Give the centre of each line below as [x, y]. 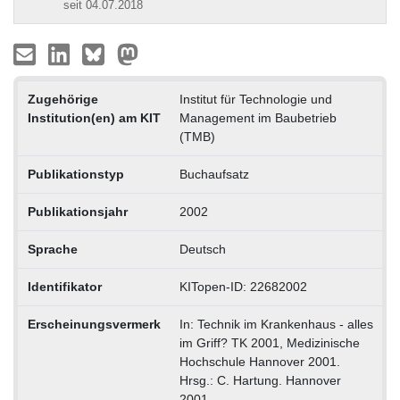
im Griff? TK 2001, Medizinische [269, 342]
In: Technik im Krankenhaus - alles [276, 324]
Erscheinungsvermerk [94, 324]
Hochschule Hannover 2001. [259, 361]
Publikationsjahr [77, 211]
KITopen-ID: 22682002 [243, 286]
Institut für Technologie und [255, 99]
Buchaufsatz [214, 174]
